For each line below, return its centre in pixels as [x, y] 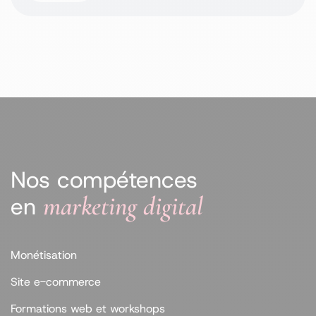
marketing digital [123, 207]
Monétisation [44, 255]
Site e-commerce [56, 282]
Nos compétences [104, 180]
